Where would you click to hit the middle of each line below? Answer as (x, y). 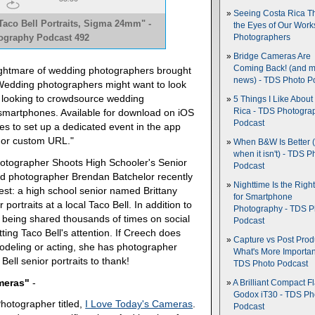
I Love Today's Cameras (139, 304)
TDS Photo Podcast (271, 264)
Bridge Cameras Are (272, 56)
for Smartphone (263, 197)
